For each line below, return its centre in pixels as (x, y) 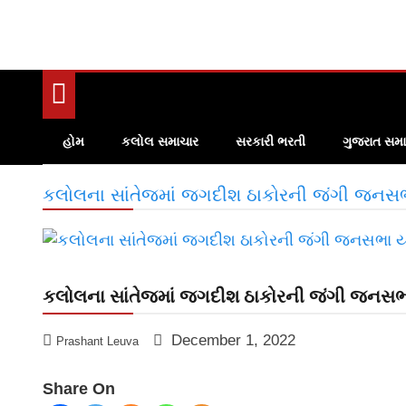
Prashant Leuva (97, 342)
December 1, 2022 (233, 341)
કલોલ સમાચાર (160, 142)
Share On (79, 389)
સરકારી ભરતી (271, 142)
